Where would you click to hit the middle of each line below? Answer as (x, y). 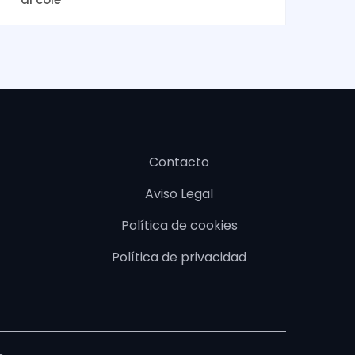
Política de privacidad (179, 257)
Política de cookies (179, 225)
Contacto (179, 162)
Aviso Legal (179, 194)
